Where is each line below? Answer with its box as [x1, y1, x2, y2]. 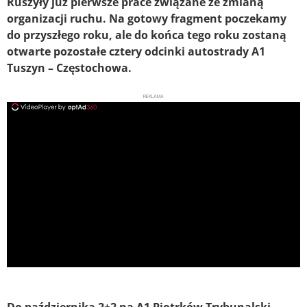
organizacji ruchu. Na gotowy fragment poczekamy [7, 11, 286, 27]
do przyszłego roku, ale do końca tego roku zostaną [7, 27, 286, 43]
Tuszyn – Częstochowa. [7, 60, 132, 76]
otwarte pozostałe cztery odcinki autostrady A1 [7, 44, 265, 60]
